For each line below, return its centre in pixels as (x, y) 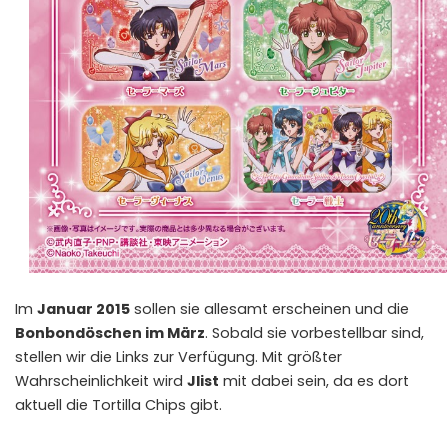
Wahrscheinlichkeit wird (101, 381)
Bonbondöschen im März (110, 333)
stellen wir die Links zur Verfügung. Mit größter (178, 357)
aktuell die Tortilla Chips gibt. (118, 405)
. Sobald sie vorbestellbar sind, (314, 333)
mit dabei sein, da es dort (314, 381)
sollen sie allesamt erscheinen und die (269, 309)
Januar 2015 (83, 309)
